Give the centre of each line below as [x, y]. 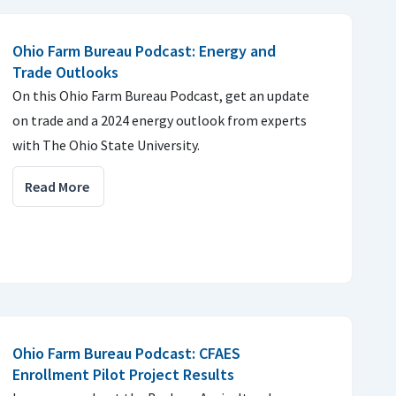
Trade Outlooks [65, 72]
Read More [57, 187]
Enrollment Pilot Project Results [123, 374]
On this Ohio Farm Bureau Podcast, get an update [161, 95]
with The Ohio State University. [106, 145]
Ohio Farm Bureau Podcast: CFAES [126, 353]
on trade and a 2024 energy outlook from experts [160, 120]
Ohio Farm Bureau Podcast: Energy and [144, 51]
